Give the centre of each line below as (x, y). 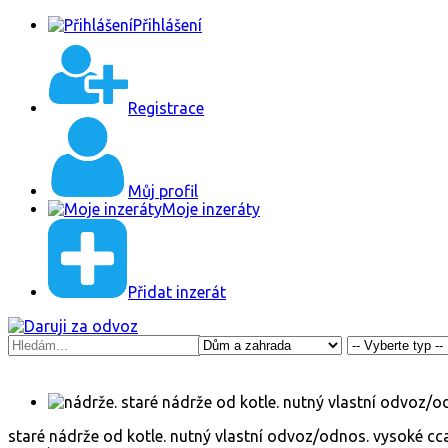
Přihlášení (167, 25)
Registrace (166, 108)
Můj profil (163, 191)
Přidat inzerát (177, 292)
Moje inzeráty (211, 209)
